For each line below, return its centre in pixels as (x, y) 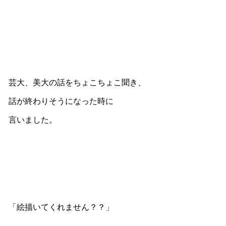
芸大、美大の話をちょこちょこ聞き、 (77, 82)
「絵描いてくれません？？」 (61, 207)
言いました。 (33, 120)
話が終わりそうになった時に (61, 101)
